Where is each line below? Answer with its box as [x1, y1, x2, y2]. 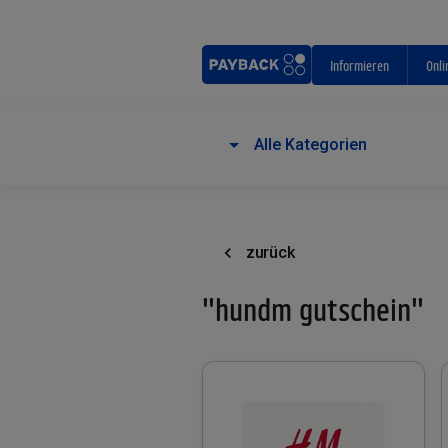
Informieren [330, 57, 390, 73]
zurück [246, 243, 295, 262]
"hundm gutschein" [202, 291, 424, 327]
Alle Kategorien [254, 135, 367, 154]
